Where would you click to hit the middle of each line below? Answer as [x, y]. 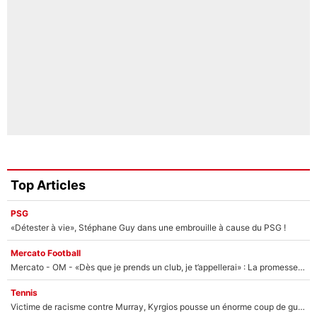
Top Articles [48, 185]
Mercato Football [46, 253]
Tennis [24, 292]
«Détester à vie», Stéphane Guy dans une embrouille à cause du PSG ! [148, 227]
